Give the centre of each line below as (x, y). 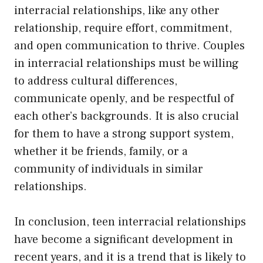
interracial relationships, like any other (117, 10)
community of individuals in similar (109, 169)
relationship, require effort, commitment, (123, 28)
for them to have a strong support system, (124, 134)
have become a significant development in (124, 239)
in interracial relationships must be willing (127, 63)
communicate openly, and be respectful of (124, 98)
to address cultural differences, (96, 81)
